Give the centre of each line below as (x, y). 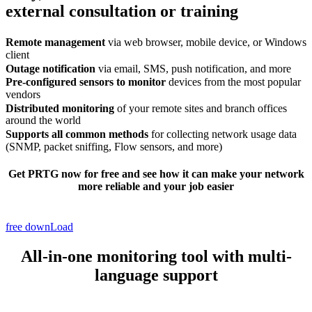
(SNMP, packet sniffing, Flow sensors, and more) (114, 147)
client (17, 54)
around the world (43, 120)
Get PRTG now (46, 174)
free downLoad (39, 226)
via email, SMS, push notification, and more (193, 68)
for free (101, 174)
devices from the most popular (233, 81)
